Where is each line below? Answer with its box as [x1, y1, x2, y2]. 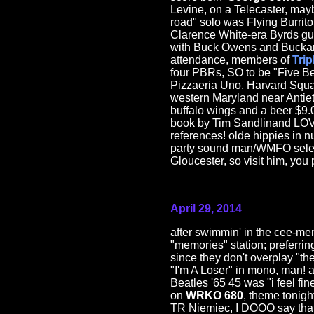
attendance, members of [170, 54, 292, 67]
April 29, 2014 [170, 203, 242, 215]
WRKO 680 [186, 289, 243, 302]
